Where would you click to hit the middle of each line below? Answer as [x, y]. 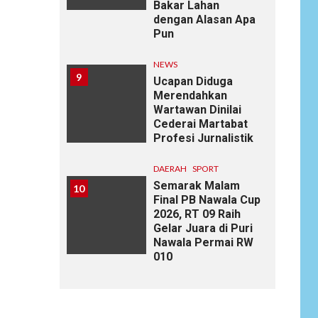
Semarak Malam [196, 185]
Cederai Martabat [200, 124]
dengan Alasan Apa [204, 19]
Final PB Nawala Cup [207, 199]
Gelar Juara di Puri [203, 228]
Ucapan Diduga [193, 81]
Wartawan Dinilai [197, 109]
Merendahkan [190, 95]
